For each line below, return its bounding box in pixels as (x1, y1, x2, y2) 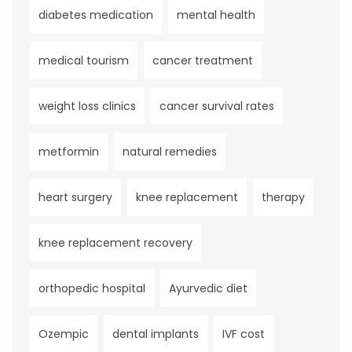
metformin (38, 143, 99, 159)
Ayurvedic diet (169, 280, 247, 296)
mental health (177, 6, 255, 23)
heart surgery (38, 189, 112, 205)
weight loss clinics (38, 97, 136, 114)
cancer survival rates (159, 97, 274, 114)
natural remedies (123, 143, 217, 159)
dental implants (112, 325, 199, 342)
